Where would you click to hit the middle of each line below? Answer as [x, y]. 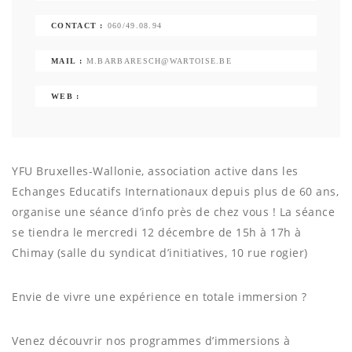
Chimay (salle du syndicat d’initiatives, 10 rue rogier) [160, 253]
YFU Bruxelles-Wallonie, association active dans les [155, 171]
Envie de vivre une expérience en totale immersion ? [159, 297]
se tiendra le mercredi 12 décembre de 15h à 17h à [157, 233]
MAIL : [67, 61]
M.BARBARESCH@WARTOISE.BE [159, 61]
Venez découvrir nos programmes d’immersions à [151, 341]
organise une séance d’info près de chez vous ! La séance [173, 212]
